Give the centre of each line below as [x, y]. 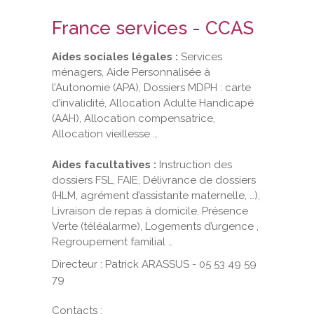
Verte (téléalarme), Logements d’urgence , [155, 226]
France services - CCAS [155, 28]
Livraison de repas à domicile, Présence [150, 211]
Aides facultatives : [104, 164]
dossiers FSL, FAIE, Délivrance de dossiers [154, 180]
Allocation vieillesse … [105, 134]
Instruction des [194, 164]
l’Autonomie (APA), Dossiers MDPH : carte [151, 87]
